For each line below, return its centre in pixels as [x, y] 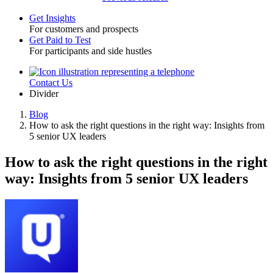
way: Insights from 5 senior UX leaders [126, 178]
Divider [44, 94]
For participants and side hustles [90, 51]
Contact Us [51, 83]
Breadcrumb [45, 129]
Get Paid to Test [60, 40]
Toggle [26, 33]
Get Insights [52, 18]
